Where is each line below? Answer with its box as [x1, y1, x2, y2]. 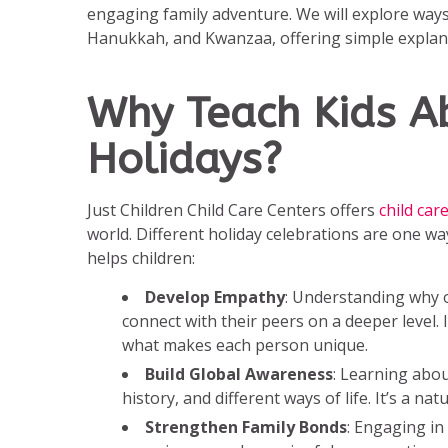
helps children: [87, 247, 195, 270]
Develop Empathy [145, 286, 285, 309]
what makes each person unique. [122, 334, 368, 357]
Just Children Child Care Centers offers [87, 199, 379, 222]
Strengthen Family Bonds [145, 416, 347, 439]
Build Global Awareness [145, 363, 333, 386]
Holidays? [87, 134, 282, 185]
